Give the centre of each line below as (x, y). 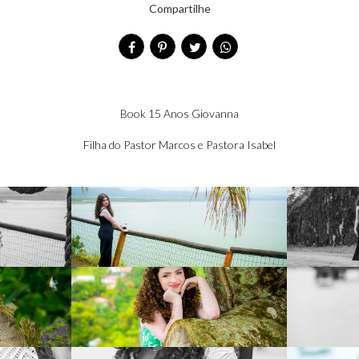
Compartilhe (179, 8)
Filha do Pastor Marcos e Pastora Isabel (179, 145)
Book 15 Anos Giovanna (179, 113)
